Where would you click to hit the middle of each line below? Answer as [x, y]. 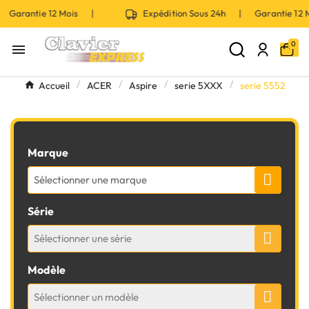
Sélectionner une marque [90, 180]
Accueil [54, 86]
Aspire [143, 86]
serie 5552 [262, 86]
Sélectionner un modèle [86, 297]
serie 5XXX [198, 86]
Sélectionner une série [83, 238]
